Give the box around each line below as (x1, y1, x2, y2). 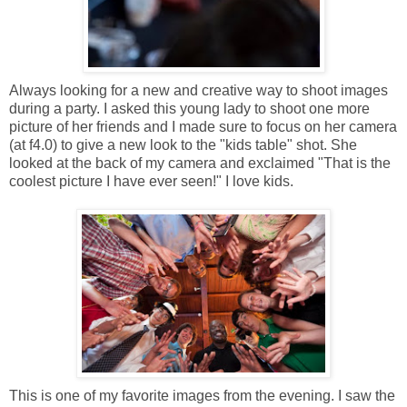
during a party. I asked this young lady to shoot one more (9, 101, 370, 117)
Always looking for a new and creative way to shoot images (9, 83, 388, 99)
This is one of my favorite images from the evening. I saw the (9, 388, 395, 404)
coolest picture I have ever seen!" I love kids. (9, 174, 293, 190)
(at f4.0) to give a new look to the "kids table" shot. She (9, 137, 357, 154)
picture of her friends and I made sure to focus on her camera (9, 119, 397, 135)
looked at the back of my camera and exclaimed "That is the (9, 155, 391, 172)
